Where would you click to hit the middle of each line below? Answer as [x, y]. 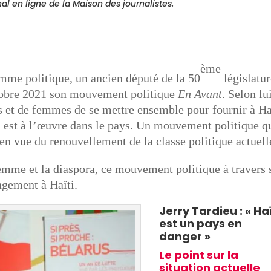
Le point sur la [199, 255]
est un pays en [201, 224]
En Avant [200, 94]
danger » [185, 237]
